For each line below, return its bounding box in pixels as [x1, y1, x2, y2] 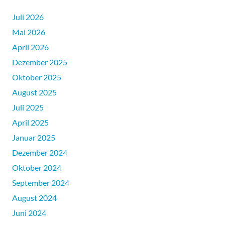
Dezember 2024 [12, 148, 67, 158]
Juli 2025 [12, 102, 44, 113]
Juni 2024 [12, 208, 46, 218]
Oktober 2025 [12, 72, 61, 82]
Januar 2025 [12, 133, 55, 143]
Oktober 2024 [12, 163, 61, 173]
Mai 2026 [12, 27, 45, 37]
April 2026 [12, 42, 49, 52]
